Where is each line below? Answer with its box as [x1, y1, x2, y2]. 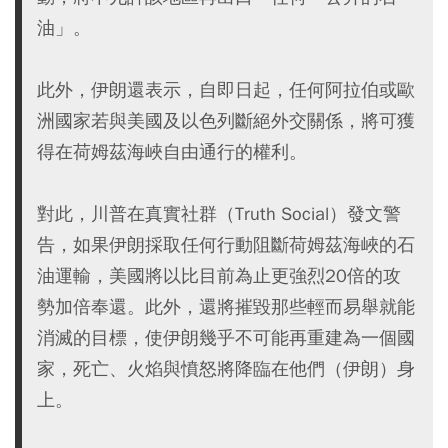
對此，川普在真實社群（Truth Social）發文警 [37, 201, 401, 225]
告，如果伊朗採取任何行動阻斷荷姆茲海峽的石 [37, 232, 415, 256]
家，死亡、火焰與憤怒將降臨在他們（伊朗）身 [37, 356, 415, 380]
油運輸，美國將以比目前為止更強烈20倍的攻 [37, 263, 401, 287]
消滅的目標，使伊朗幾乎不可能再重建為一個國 [37, 325, 415, 349]
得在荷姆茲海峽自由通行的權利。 [37, 139, 307, 163]
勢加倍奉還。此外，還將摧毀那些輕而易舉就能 [37, 294, 415, 318]
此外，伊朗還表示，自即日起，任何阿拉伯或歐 [37, 77, 415, 101]
